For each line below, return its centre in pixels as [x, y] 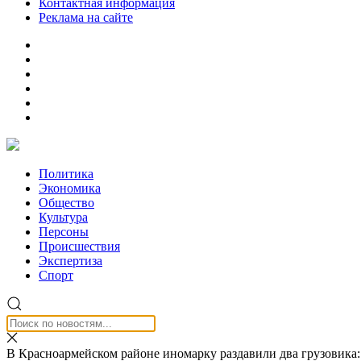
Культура [63, 217]
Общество [66, 203]
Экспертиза [71, 261]
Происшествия [79, 246]
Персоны [64, 232]
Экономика [70, 188]
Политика [66, 174]
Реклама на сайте [86, 17]
